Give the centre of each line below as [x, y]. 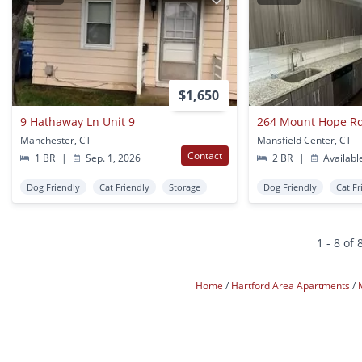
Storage [185, 187]
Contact [205, 156]
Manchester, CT [56, 141]
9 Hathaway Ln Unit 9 [78, 122]
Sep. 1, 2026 [112, 158]
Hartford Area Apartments [291, 286]
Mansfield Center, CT [305, 141]
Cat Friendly [124, 187]
